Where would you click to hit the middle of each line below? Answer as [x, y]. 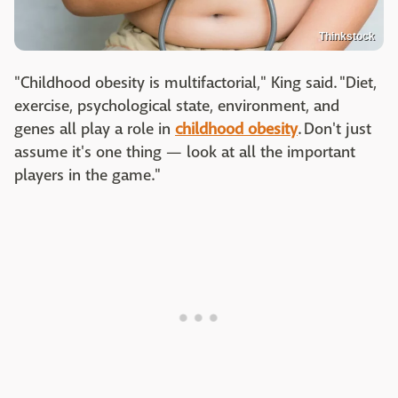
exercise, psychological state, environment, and [177, 106]
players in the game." [88, 175]
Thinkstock [347, 36]
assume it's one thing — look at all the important [185, 152]
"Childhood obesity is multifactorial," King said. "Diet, [195, 83]
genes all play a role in [95, 129]
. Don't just [334, 129]
